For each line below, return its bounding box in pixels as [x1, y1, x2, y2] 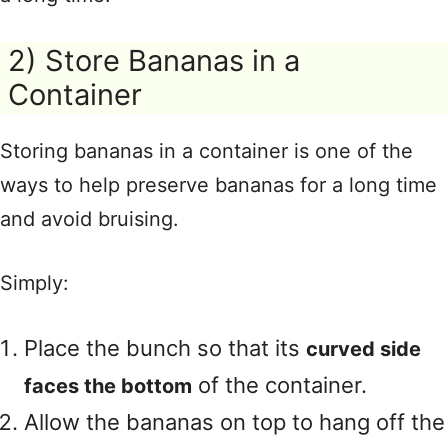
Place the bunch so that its [24, 335, 306, 361]
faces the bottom [24, 374, 192, 398]
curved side [306, 337, 421, 361]
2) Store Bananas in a [8, 43, 300, 78]
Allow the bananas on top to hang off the [24, 409, 445, 435]
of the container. [192, 372, 367, 398]
